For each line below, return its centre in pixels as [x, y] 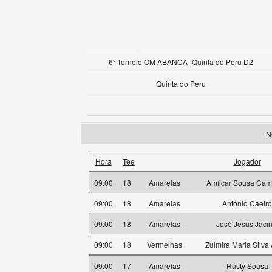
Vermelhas [165, 244]
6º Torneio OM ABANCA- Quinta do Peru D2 [181, 62]
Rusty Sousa [247, 266]
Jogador [247, 161]
